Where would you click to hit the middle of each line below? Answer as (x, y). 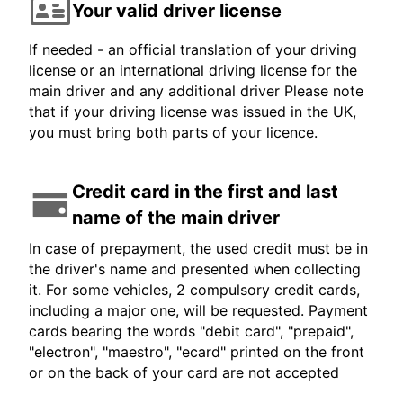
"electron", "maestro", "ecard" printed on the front (197, 352)
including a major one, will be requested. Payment (198, 311)
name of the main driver (176, 218)
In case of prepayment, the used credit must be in (198, 249)
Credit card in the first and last (205, 192)
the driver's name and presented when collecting (195, 269)
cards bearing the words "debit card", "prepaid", (191, 331)
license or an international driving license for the (193, 71)
